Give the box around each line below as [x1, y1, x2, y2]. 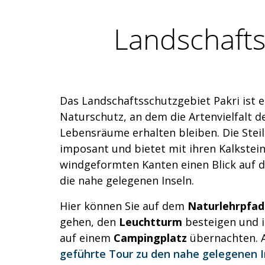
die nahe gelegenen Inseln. [60, 173, 194, 188]
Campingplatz [114, 231, 190, 245]
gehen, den [60, 215, 119, 230]
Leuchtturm [119, 215, 185, 230]
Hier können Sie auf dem [60, 199, 188, 214]
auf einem [60, 231, 114, 245]
